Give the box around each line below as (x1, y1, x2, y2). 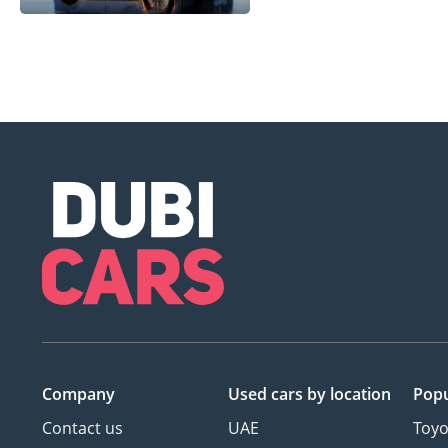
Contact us (42, 417, 123, 440)
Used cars (227, 383, 307, 406)
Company (42, 383, 115, 406)
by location (306, 383, 391, 406)
